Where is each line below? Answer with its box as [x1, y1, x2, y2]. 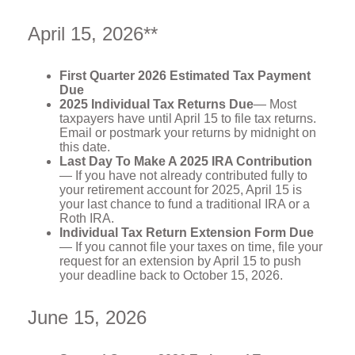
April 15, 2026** [28, 23, 158, 44]
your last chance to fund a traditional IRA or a [59, 197, 310, 211]
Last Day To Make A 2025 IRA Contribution [59, 155, 312, 168]
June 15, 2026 [28, 307, 147, 328]
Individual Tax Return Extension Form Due [59, 226, 314, 239]
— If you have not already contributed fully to [59, 169, 307, 182]
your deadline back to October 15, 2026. [59, 269, 283, 282]
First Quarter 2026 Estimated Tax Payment [59, 69, 311, 82]
